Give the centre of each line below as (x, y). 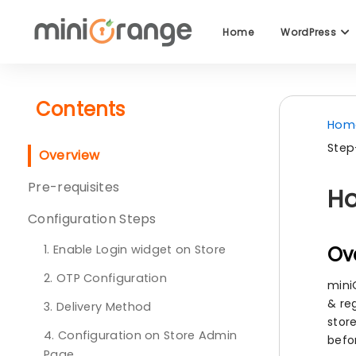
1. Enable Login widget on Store (135, 250)
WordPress (310, 32)
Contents (81, 109)
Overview (69, 155)
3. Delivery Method (98, 307)
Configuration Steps (92, 219)
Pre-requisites (74, 187)
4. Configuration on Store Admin (141, 335)
